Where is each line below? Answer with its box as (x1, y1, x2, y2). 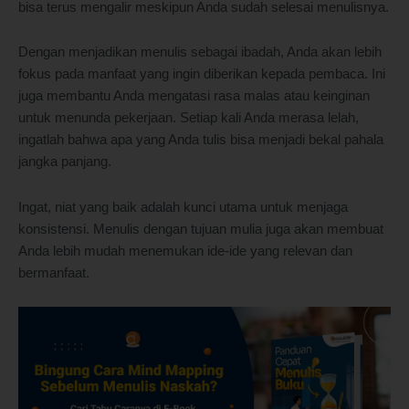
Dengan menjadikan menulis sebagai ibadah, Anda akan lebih (18, 45, 382, 60)
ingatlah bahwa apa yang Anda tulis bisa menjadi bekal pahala (18, 132, 383, 148)
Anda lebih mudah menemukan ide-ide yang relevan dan (18, 243, 352, 258)
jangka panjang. (18, 154, 111, 170)
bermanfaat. (18, 265, 89, 280)
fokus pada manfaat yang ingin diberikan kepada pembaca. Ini (18, 67, 385, 82)
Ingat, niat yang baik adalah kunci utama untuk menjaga (18, 199, 348, 215)
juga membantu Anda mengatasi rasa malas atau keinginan (18, 89, 370, 104)
